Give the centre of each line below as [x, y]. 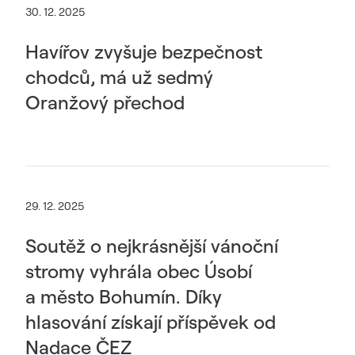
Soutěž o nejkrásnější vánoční [152, 246]
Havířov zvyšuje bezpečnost [144, 52]
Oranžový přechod [105, 102]
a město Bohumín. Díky [124, 296]
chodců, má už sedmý [119, 77]
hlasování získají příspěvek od [151, 322]
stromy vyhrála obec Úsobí [139, 271]
